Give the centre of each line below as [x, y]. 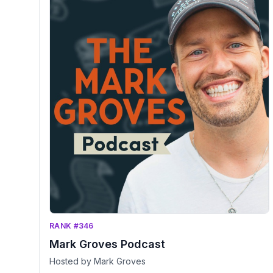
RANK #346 [72, 225]
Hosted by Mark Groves [97, 261]
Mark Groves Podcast [107, 244]
